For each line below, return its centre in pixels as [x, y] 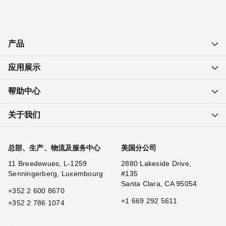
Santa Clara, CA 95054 [159, 184]
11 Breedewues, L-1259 [48, 163]
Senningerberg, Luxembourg [56, 174]
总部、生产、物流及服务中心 [54, 148]
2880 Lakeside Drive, [156, 163]
